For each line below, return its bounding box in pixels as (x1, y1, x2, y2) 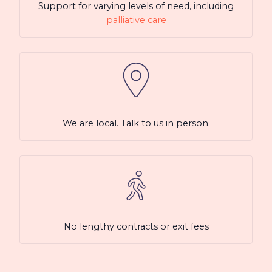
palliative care (106, 15, 166, 26)
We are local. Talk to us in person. (62, 118, 210, 129)
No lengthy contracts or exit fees (63, 221, 209, 233)
